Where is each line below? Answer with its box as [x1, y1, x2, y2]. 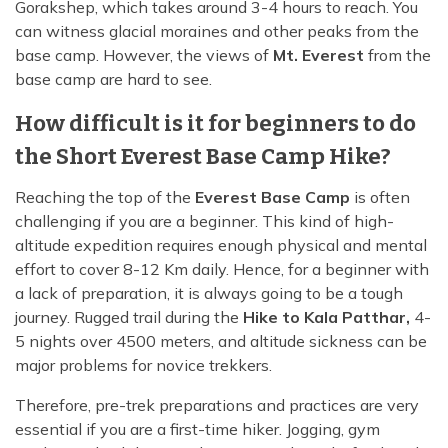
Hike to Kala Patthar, [239, 307, 410, 328]
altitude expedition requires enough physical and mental [15, 235, 427, 256]
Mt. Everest [273, 45, 368, 66]
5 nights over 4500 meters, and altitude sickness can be [15, 331, 427, 352]
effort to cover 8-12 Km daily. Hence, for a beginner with [15, 259, 429, 280]
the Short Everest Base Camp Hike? [15, 143, 391, 171]
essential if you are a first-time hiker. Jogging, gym [15, 419, 380, 440]
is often [350, 187, 410, 208]
